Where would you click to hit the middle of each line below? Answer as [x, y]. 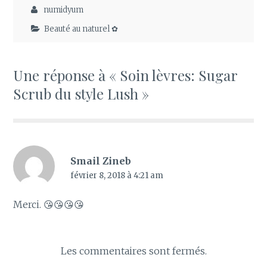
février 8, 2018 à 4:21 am [117, 176]
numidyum [64, 10]
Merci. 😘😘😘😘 [49, 205]
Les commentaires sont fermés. [133, 251]
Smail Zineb [100, 161]
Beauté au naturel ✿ [81, 29]
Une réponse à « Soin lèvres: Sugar [125, 75]
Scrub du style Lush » [81, 94]
